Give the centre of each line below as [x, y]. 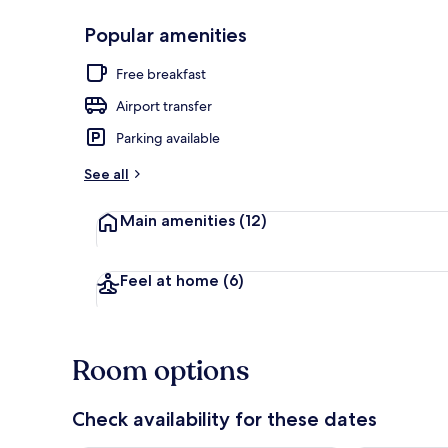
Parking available [168, 137]
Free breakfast [161, 73]
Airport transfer [164, 105]
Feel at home [171, 280]
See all [106, 173]
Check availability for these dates [224, 418]
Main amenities [179, 220]
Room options [160, 370]
